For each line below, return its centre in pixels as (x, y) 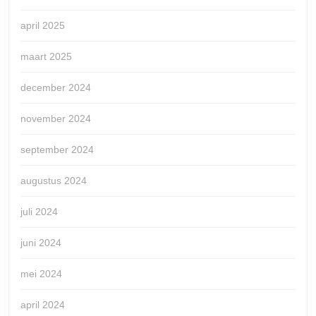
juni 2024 (41, 243)
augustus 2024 (54, 181)
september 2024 (57, 150)
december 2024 (56, 88)
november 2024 (56, 119)
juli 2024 (39, 212)
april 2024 (43, 305)
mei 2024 (41, 274)
